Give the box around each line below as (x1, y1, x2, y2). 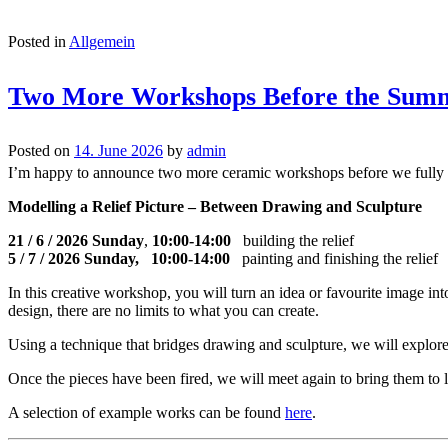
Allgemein (69, 32, 135, 50)
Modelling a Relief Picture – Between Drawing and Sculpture (8, 197, 422, 215)
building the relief (243, 231, 354, 249)
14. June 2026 (74, 141, 163, 159)
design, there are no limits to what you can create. (8, 301, 319, 319)
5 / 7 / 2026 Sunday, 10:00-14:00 (8, 249, 230, 267)
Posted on (8, 141, 74, 159)
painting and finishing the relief (230, 249, 438, 267)
